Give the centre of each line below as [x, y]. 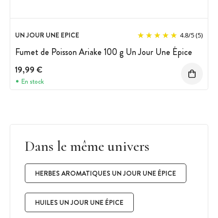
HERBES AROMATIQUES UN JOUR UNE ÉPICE [106, 173]
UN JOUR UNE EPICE [47, 35]
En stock [32, 82]
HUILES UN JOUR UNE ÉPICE [79, 202]
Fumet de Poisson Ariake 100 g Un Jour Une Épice [104, 52]
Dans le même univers [87, 146]
